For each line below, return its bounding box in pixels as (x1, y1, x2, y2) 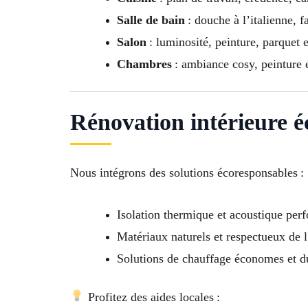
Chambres (117, 56, 172, 71)
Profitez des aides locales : (84, 289, 220, 304)
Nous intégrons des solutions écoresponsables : (70, 165, 304, 179)
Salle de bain (117, 12, 185, 27)
